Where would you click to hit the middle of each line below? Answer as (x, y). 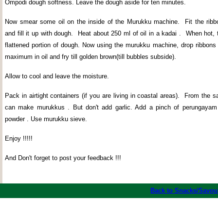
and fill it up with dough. (39, 33)
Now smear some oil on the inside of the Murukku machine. (92, 22)
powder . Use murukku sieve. (46, 119)
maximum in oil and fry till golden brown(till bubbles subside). (91, 57)
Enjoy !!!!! (19, 138)
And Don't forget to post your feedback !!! (64, 158)
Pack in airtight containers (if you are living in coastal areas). (92, 96)
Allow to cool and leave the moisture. (57, 76)
